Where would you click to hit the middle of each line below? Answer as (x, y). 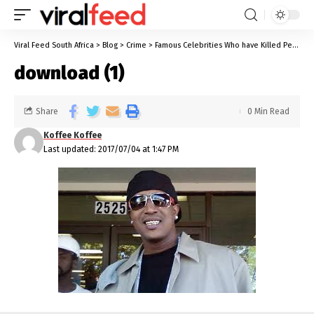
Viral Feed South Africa (54, 45)
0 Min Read (268, 111)
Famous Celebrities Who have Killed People (224, 45)
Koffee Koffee (73, 135)
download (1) (69, 73)
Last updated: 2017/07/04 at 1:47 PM (111, 149)
